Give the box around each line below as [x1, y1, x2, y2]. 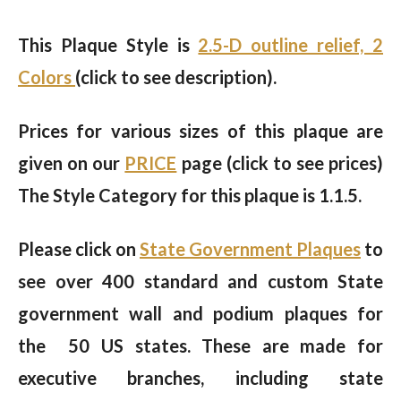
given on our [18, 152, 125, 175]
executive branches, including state [18, 367, 383, 389]
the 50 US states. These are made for [18, 335, 383, 357]
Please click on [18, 238, 140, 260]
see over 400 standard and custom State [18, 270, 383, 293]
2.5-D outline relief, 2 [198, 34, 384, 56]
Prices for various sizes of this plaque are [18, 120, 383, 142]
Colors [18, 66, 75, 89]
